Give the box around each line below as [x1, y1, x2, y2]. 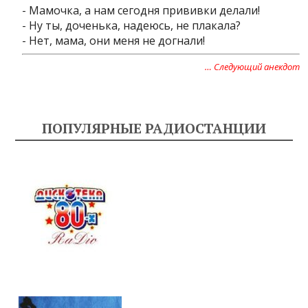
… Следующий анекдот [204, 60, 300, 73]
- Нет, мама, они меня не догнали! [22, 33, 206, 48]
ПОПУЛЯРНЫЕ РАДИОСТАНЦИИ [42, 119, 266, 137]
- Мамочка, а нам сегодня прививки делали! [22, 3, 261, 18]
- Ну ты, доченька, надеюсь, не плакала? [22, 18, 241, 33]
